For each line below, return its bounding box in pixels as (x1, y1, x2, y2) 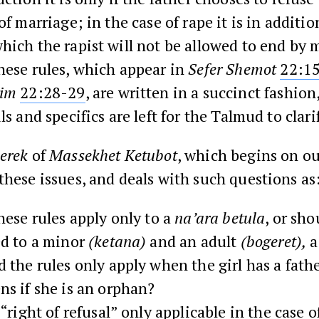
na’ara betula (174, 206, 266, 228)
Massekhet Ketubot (49, 144, 177, 165)
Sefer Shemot (188, 58, 277, 79)
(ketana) (88, 230, 147, 251)
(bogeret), (240, 230, 307, 251)
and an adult (146, 230, 241, 251)
